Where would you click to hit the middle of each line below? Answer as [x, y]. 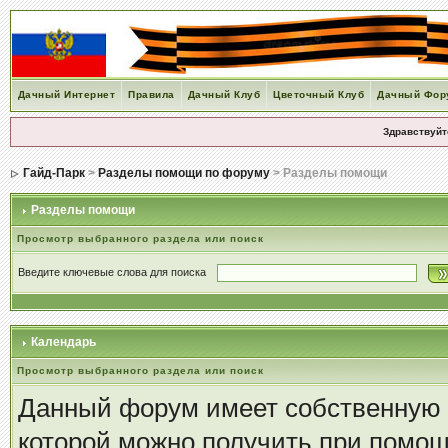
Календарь [61, 342]
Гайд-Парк [53, 173]
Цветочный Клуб [319, 94]
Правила [151, 94]
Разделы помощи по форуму [183, 173]
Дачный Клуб [224, 94]
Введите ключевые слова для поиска [114, 271]
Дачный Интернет [66, 94]
